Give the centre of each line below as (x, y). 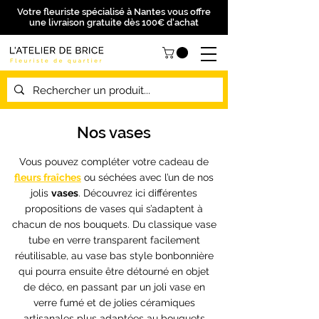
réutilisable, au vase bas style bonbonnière (114, 256)
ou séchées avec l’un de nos (147, 178)
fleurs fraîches (48, 178)
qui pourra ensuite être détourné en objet (114, 272)
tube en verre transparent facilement (114, 240)
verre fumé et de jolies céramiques (114, 303)
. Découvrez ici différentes (138, 193)
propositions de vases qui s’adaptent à (114, 209)
